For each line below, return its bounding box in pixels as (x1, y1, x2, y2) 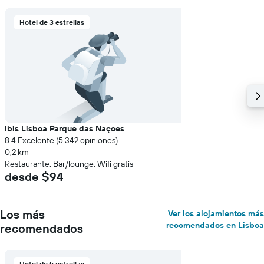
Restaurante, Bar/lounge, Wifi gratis (5, 159, 133, 169)
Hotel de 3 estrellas (19, 18, 84, 27)
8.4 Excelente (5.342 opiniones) (5, 135, 118, 146)
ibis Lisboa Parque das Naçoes (5, 123, 124, 134)
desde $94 (5, 169, 63, 184)
